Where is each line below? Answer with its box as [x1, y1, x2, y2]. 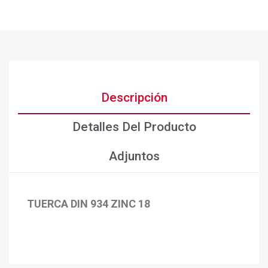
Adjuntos [108, 149, 160, 164]
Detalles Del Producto [72, 120, 196, 135]
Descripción [100, 90, 167, 105]
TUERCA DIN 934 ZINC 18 [27, 197, 150, 211]
